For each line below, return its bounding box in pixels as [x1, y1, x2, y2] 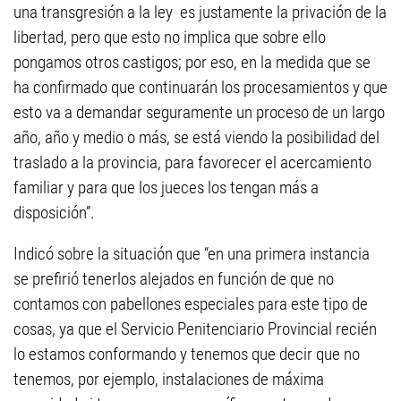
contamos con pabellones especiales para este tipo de [13, 294, 368, 314]
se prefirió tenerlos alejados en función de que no [13, 269, 334, 289]
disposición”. [13, 202, 95, 223]
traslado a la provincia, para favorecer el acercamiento [13, 152, 371, 173]
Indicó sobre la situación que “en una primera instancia [13, 243, 370, 264]
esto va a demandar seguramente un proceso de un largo [13, 102, 385, 123]
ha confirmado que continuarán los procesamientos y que [13, 77, 388, 98]
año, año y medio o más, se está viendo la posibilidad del [13, 127, 380, 148]
